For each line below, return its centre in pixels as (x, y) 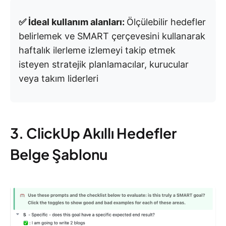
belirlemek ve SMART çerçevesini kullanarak (112, 36)
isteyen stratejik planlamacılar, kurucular (104, 64)
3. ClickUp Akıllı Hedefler (93, 133)
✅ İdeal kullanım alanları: (73, 22)
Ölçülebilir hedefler (166, 22)
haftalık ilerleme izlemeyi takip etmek (97, 50)
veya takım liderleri (59, 78)
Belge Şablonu (59, 154)
